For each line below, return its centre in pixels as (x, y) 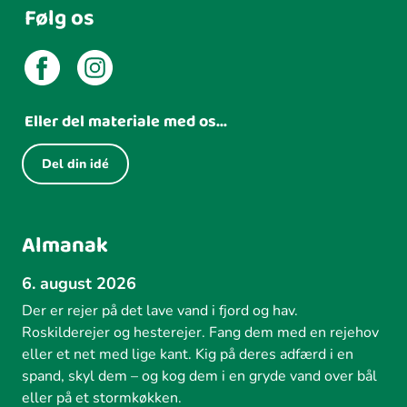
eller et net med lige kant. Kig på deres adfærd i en (188, 354)
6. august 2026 (79, 283)
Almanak (65, 245)
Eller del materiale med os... (126, 121)
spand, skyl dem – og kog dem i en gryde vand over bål (199, 376)
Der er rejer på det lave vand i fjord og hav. (160, 310)
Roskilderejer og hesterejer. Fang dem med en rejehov (200, 332)
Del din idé (75, 164)
